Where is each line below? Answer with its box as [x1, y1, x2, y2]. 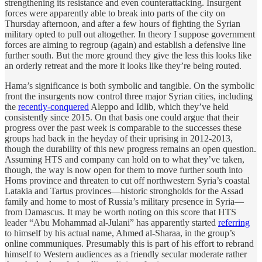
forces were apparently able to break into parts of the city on [5, 8, 225, 19]
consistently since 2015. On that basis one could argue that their [5, 112, 239, 123]
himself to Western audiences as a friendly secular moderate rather [5, 249, 247, 260]
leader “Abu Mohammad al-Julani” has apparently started [5, 218, 218, 228]
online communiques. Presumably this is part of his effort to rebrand [5, 239, 254, 249]
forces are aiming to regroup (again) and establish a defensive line [5, 40, 246, 50]
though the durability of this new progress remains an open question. [5, 144, 256, 154]
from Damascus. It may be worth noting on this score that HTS [5, 207, 236, 218]
